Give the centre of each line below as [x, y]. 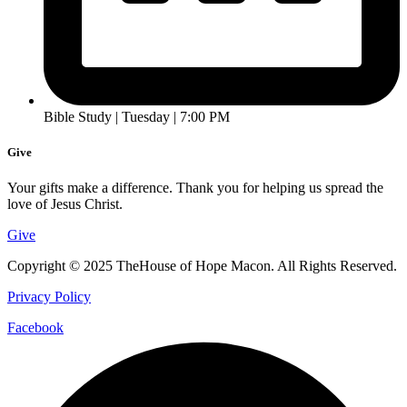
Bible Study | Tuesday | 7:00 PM [137, 116]
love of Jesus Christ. [65, 204]
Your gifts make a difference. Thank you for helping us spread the [195, 188]
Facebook [35, 328]
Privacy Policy [49, 297]
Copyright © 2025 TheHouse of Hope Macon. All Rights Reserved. [202, 266]
